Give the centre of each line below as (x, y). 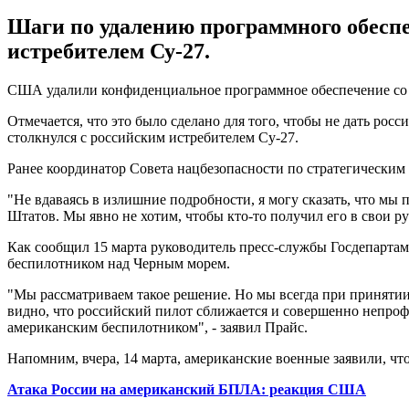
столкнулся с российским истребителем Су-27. (153, 137)
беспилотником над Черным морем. (119, 263)
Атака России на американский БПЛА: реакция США (187, 389)
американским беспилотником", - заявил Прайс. (157, 327)
